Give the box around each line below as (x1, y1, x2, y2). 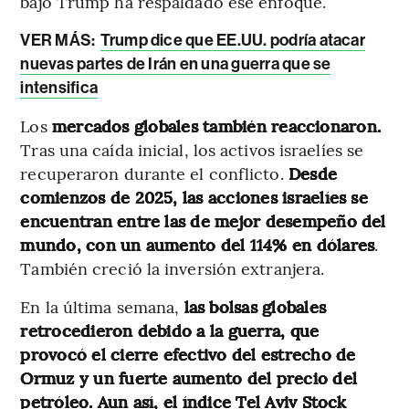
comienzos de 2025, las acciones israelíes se (20, 185, 368, 209)
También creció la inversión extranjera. (20, 257, 325, 280)
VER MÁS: (20, 30, 99, 51)
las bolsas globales (184, 295, 327, 319)
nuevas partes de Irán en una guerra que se (20, 54, 331, 75)
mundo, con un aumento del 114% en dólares (20, 233, 375, 257)
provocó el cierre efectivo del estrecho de (20, 342, 356, 366)
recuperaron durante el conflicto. (20, 162, 288, 185)
